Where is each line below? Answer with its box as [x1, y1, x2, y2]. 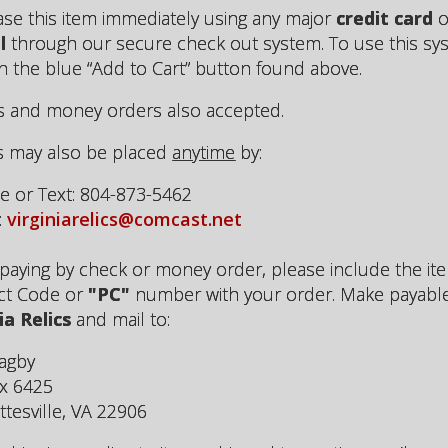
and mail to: [71, 307, 171, 331]
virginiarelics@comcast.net [7, 207, 243, 231]
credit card [336, 6, 434, 30]
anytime [172, 140, 236, 164]
